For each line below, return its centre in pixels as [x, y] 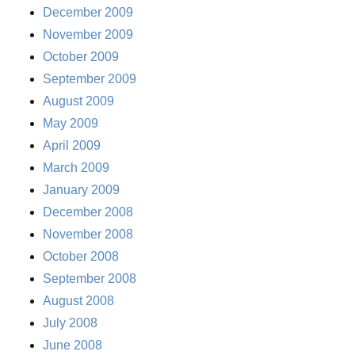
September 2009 [90, 79]
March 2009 [76, 168]
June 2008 [73, 345]
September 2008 [90, 279]
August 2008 [79, 301]
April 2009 [72, 146]
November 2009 [88, 35]
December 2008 [88, 212]
